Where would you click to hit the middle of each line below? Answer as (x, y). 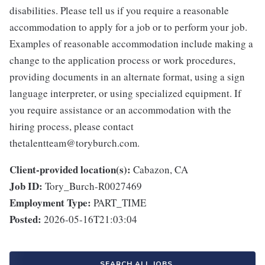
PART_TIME (120, 203)
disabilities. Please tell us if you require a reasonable (119, 11)
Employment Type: (50, 203)
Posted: (25, 219)
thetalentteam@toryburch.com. (75, 143)
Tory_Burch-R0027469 (93, 186)
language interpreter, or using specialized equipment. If (125, 93)
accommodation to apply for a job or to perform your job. (128, 27)
